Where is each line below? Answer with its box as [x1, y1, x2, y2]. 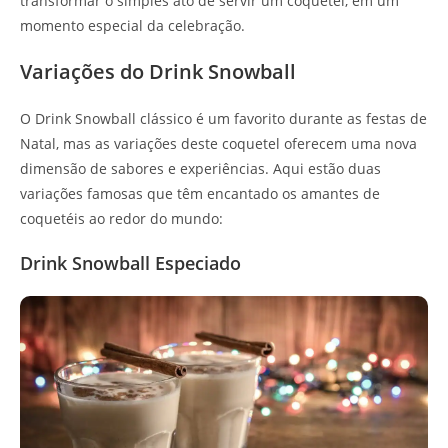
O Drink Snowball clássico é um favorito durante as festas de [20, 108, 427, 128]
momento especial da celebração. [20, 15, 245, 35]
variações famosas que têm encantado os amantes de [20, 183, 380, 203]
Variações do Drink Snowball [20, 57, 296, 85]
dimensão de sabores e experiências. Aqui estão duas [20, 158, 381, 178]
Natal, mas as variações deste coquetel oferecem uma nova [20, 133, 417, 153]
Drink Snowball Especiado [20, 250, 241, 275]
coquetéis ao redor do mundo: [20, 208, 223, 228]
